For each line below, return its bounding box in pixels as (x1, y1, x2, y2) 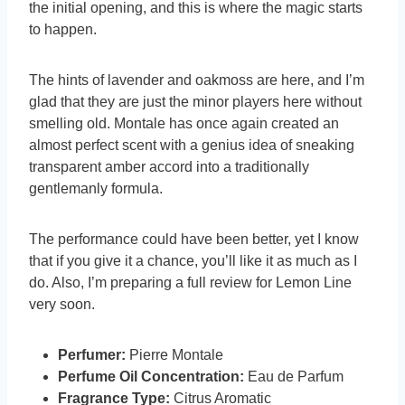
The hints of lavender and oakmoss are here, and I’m (29, 72, 364, 89)
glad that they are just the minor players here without (29, 94, 362, 110)
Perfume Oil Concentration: (58, 369, 244, 385)
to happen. (29, 22, 97, 38)
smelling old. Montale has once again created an (29, 116, 339, 132)
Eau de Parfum (244, 369, 344, 385)
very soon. (29, 297, 95, 313)
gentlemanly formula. (29, 181, 163, 197)
